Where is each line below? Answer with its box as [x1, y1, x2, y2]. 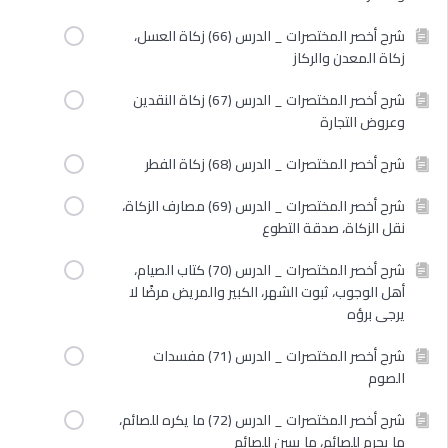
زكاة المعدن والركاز [293, 45, 405, 71]
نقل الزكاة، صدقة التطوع [262, 215, 405, 241]
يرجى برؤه [347, 301, 405, 327]
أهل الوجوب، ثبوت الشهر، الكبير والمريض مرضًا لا [129, 279, 405, 305]
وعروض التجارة [320, 109, 405, 135]
